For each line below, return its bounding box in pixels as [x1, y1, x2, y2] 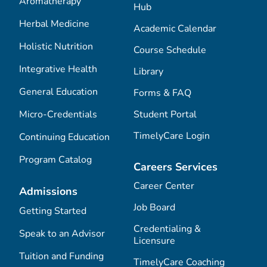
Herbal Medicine [19, 17, 89, 31]
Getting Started [19, 204, 86, 218]
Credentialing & [133, 222, 201, 236]
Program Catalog [19, 153, 92, 167]
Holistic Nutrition [19, 40, 93, 54]
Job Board [133, 201, 175, 215]
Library [133, 65, 163, 79]
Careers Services [133, 160, 218, 175]
